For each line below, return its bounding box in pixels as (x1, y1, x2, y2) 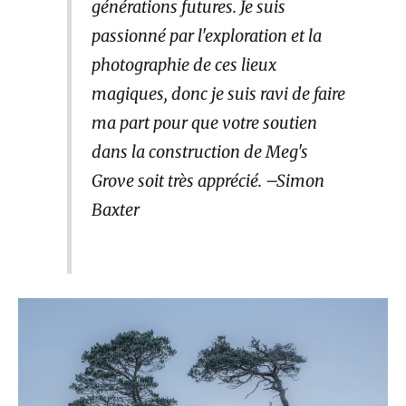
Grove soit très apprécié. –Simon (91, 170, 324, 192)
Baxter (91, 199, 140, 221)
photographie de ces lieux (91, 54, 276, 76)
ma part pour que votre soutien (91, 112, 317, 134)
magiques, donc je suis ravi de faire (91, 83, 345, 105)
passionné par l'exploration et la (91, 25, 322, 47)
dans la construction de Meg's (91, 141, 308, 163)
